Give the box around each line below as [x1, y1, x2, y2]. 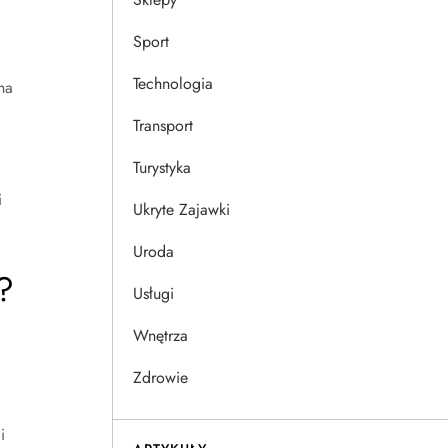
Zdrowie [133, 366, 188, 389]
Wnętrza [133, 324, 188, 347]
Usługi [133, 282, 174, 305]
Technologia [133, 72, 213, 95]
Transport [133, 114, 193, 137]
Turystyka [133, 156, 191, 179]
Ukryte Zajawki [133, 198, 230, 221]
